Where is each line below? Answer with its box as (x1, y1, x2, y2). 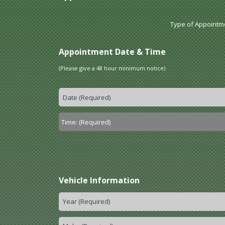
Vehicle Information (59, 175, 140, 186)
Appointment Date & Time (59, 46, 166, 58)
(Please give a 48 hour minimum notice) (59, 64, 165, 72)
